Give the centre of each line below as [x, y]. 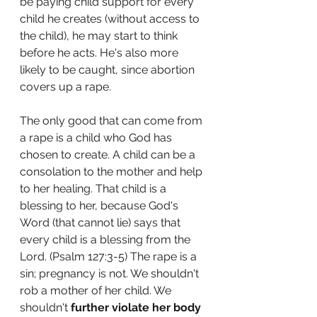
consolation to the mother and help [113, 172]
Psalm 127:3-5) [91, 257]
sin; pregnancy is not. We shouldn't [111, 273]
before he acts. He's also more [100, 53]
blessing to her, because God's [100, 206]
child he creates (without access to [111, 19]
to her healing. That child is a [94, 189]
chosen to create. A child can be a [109, 155]
